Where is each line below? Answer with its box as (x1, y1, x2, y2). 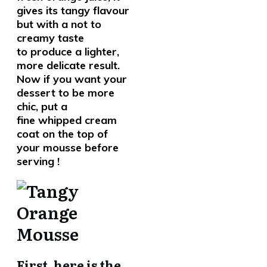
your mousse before (17, 141, 119, 154)
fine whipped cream (17, 113, 117, 127)
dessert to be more (17, 86, 114, 100)
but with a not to (17, 17, 101, 31)
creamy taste (17, 31, 84, 45)
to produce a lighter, (17, 45, 119, 58)
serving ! (17, 154, 60, 168)
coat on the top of (17, 127, 108, 141)
